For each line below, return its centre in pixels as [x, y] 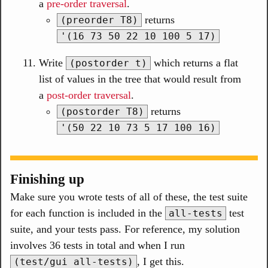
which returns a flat [194, 63]
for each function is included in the [88, 213]
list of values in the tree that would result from [140, 79]
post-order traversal [89, 95]
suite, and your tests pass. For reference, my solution [125, 229]
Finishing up [47, 179]
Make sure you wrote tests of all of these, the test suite [129, 197]
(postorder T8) [102, 112]
